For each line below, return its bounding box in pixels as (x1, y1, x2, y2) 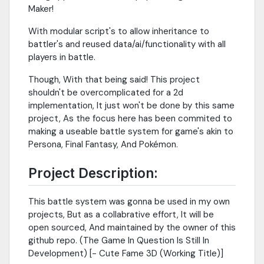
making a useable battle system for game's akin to (28, 125, 233, 137)
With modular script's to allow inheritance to (28, 25, 209, 37)
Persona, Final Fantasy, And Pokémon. (28, 138, 178, 150)
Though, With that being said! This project (28, 73, 200, 85)
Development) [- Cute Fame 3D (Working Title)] (28, 247, 223, 260)
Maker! (28, 2, 54, 15)
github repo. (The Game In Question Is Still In (28, 235, 209, 247)
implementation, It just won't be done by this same (28, 99, 235, 111)
